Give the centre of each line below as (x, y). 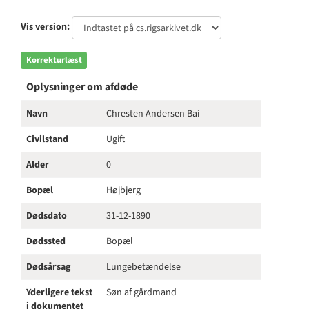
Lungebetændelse (143, 267)
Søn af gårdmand (141, 292)
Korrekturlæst (54, 60)
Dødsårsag (48, 267)
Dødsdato (47, 216)
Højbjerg (123, 190)
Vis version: (45, 27)
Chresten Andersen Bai (153, 114)
